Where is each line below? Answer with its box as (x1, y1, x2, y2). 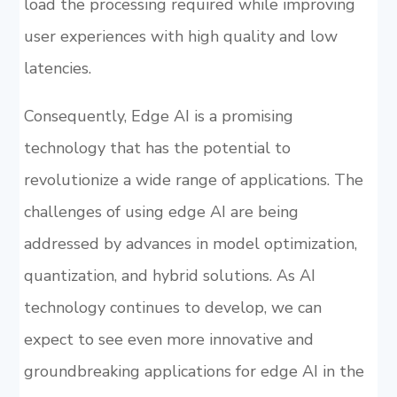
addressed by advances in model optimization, (23, 233, 357, 254)
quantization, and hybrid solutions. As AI (23, 265, 315, 286)
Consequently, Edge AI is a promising (23, 105, 293, 127)
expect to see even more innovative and (23, 329, 314, 350)
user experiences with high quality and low (23, 26, 338, 47)
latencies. (23, 58, 91, 79)
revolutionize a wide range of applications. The (23, 169, 363, 191)
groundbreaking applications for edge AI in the (23, 361, 364, 382)
